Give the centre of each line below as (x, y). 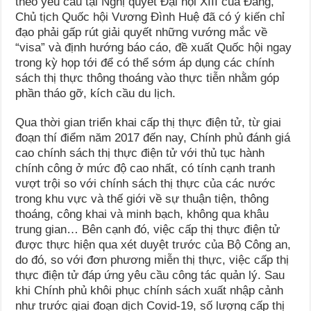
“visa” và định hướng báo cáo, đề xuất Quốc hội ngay (154, 48)
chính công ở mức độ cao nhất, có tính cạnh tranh (145, 169)
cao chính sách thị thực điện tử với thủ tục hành (140, 153)
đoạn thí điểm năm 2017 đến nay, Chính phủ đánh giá (153, 138)
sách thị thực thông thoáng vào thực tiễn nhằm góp (148, 78)
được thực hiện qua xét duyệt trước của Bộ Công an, (153, 245)
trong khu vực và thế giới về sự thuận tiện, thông (142, 199)
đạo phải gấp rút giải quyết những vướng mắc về (142, 33)
